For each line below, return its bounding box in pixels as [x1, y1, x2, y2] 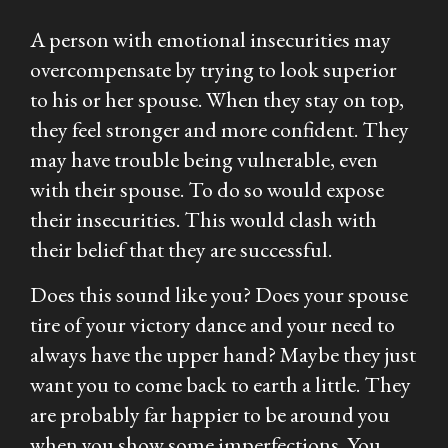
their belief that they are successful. [30, 234, 332, 264]
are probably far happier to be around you [30, 399, 390, 429]
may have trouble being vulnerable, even [30, 144, 378, 174]
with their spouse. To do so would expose [30, 174, 384, 204]
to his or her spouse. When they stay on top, [30, 84, 404, 114]
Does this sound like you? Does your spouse [30, 279, 408, 309]
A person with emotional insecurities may [30, 24, 391, 54]
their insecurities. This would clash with [30, 204, 377, 234]
